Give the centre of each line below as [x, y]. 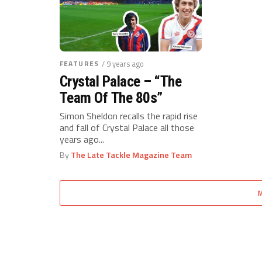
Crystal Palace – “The [121, 81]
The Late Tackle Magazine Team [131, 155]
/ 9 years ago [123, 64]
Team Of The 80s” [111, 98]
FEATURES [79, 63]
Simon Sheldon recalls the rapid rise [129, 116]
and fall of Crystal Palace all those [127, 127]
